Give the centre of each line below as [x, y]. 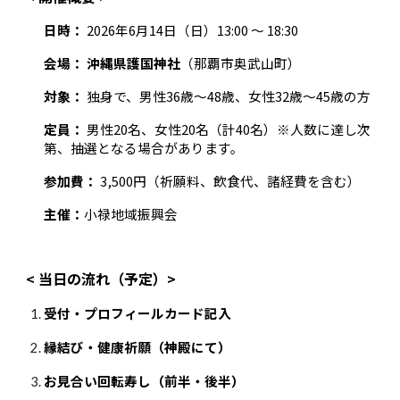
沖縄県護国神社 [134, 62]
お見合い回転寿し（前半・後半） [145, 380]
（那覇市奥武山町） [241, 62]
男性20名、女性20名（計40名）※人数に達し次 [228, 129]
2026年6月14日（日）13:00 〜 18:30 [192, 29]
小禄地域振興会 [131, 213]
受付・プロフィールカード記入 [138, 312]
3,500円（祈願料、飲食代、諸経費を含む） [229, 180]
